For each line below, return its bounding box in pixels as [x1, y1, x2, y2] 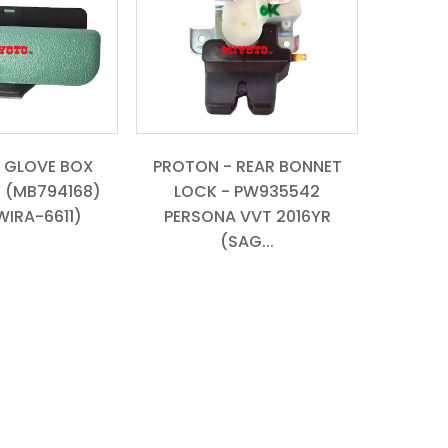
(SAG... [220, 229, 274, 253]
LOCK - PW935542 [174, 179, 320, 203]
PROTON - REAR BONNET [152, 154, 342, 178]
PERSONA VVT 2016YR [163, 204, 331, 228]
